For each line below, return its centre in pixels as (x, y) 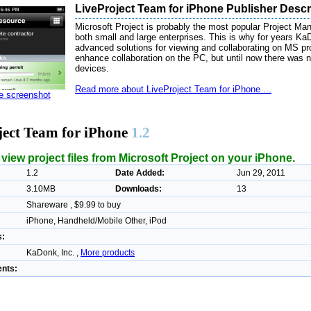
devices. (92, 68)
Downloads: (138, 188)
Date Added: (140, 173)
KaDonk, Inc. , (53, 252)
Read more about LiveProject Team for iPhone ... (173, 89)
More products (108, 252)
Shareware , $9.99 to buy (74, 204)
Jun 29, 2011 (261, 173)
